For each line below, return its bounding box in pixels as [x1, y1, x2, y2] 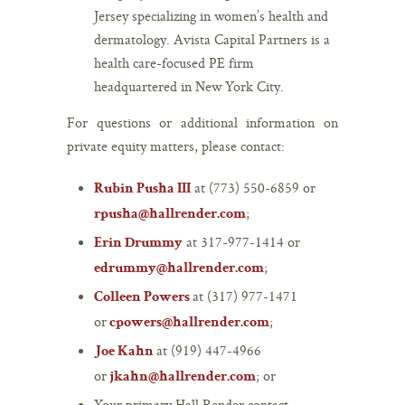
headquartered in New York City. [94, 76, 284, 96]
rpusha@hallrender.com [94, 207, 246, 222]
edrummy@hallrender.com [94, 261, 264, 277]
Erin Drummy [94, 236, 183, 251]
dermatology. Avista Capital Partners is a [94, 29, 330, 49]
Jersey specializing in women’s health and [94, 5, 328, 25]
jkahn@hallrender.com [109, 370, 256, 385]
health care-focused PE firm [94, 52, 254, 72]
